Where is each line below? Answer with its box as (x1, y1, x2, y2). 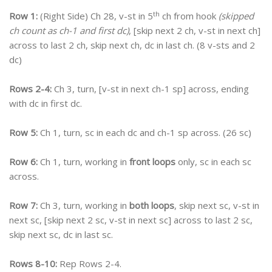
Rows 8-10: (9, 257, 57, 270)
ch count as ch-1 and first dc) (9, 24, 129, 37)
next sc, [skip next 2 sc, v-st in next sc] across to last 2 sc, (9, 214, 253, 226)
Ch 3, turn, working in (38, 199, 129, 212)
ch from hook (160, 10, 219, 22)
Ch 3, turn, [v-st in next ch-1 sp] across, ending (54, 83, 249, 95)
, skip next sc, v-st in (174, 199, 259, 212)
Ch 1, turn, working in (38, 155, 129, 168)
